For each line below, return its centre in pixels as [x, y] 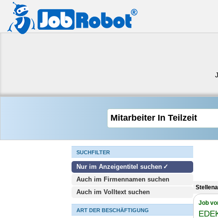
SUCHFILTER [93, 152]
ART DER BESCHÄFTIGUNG [113, 210]
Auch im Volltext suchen [113, 192]
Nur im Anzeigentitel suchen [119, 167]
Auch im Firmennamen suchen [123, 179]
